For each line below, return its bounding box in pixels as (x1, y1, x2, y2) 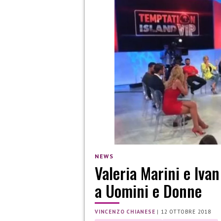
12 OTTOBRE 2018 (161, 208, 212, 216)
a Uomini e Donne (95, 179, 202, 203)
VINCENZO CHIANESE (95, 208, 155, 216)
